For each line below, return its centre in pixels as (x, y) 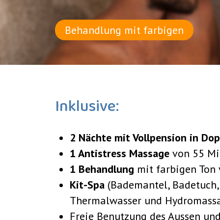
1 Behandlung (103, 169)
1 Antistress (98, 153)
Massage (151, 153)
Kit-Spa (89, 185)
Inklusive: (87, 107)
